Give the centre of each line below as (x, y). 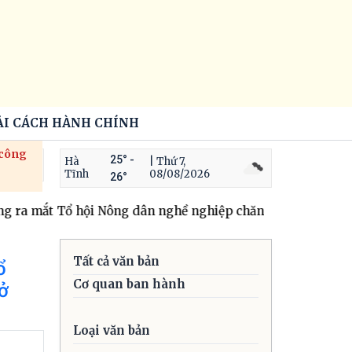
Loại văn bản (112, 330)
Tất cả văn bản (116, 261)
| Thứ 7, (168, 161)
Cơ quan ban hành (129, 284)
